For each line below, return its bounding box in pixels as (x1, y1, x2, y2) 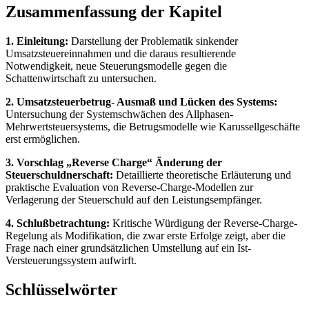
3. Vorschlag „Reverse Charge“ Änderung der (6, 156, 222, 168)
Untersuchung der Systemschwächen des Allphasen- (6, 108, 233, 120)
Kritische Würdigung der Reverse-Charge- (110, 217, 297, 229)
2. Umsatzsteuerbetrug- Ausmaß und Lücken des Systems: (6, 95, 277, 108)
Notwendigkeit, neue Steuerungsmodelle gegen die (6, 59, 227, 72)
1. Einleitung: (6, 34, 68, 47)
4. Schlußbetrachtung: (6, 217, 110, 229)
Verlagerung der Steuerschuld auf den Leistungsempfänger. (6, 193, 262, 206)
